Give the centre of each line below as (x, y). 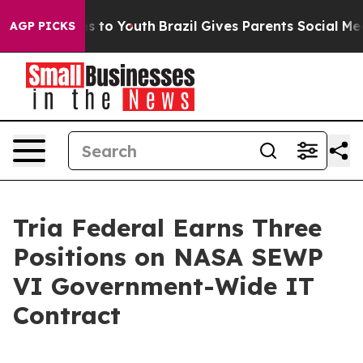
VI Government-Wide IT (164, 286)
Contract (67, 315)
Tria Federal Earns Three (167, 228)
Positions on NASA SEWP (168, 257)
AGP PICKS (43, 26)
